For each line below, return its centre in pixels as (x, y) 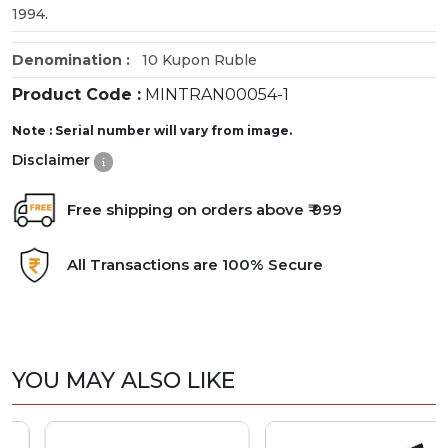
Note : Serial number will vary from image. (152, 130)
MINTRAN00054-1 (215, 94)
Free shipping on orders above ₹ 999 (204, 210)
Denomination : (75, 59)
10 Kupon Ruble (197, 59)
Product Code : (76, 94)
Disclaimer (53, 159)
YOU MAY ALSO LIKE (123, 380)
